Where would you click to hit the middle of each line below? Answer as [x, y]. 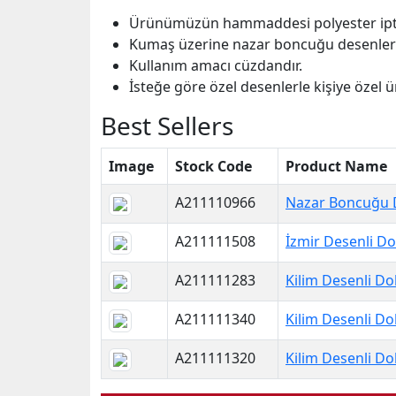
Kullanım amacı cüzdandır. [216, 65]
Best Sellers [167, 126]
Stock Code [213, 166]
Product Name [336, 166]
